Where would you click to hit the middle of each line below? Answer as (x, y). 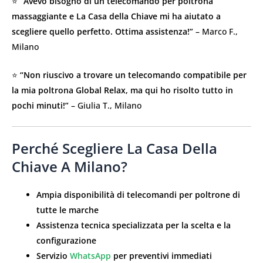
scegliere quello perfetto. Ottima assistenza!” (102, 31)
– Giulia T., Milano (105, 105)
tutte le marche (68, 210)
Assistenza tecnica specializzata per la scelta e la (134, 225)
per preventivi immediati (161, 256)
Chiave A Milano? (70, 167)
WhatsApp (90, 256)
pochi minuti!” (40, 105)
